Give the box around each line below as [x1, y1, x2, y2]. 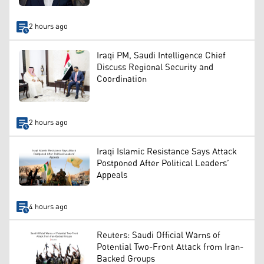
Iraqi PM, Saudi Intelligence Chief [97, 47, 226, 64]
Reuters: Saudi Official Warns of [97, 226, 220, 244]
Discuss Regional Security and [97, 58, 213, 76]
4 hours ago [28, 199, 68, 214]
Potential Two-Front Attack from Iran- [97, 238, 243, 256]
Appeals [97, 166, 127, 184]
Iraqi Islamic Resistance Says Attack [97, 143, 237, 160]
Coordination [97, 70, 147, 88]
